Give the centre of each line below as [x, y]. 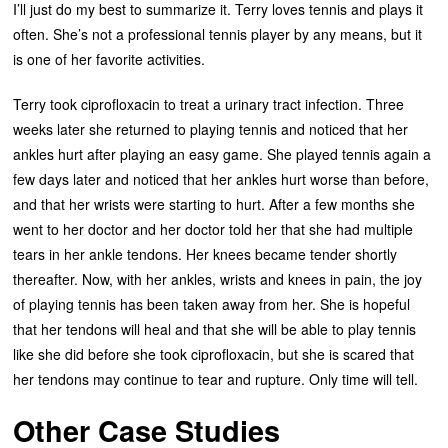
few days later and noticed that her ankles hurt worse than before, [221, 178]
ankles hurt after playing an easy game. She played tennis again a [222, 153]
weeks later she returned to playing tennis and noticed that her [211, 128]
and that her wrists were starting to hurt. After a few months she [214, 203]
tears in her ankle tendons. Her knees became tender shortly [205, 253]
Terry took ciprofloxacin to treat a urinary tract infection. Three [209, 103]
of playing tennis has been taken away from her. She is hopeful [212, 303]
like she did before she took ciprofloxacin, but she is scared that [214, 353]
